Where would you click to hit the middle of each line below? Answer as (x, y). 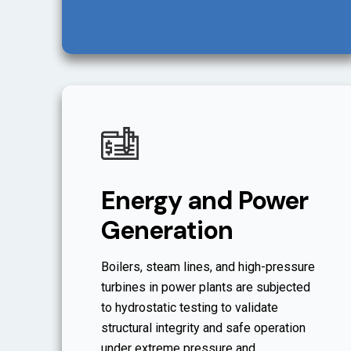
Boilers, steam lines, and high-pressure (208, 267)
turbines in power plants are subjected (206, 288)
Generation (167, 231)
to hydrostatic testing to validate (190, 308)
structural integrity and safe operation (203, 328)
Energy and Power (204, 201)
